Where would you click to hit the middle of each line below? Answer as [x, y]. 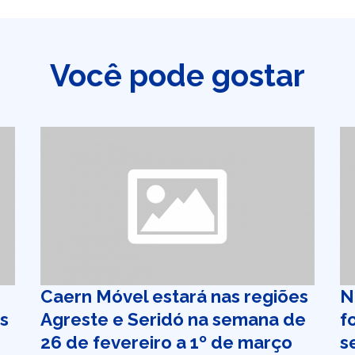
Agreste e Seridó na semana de [173, 319]
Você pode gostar [177, 76]
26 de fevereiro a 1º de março [166, 342]
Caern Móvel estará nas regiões [174, 296]
